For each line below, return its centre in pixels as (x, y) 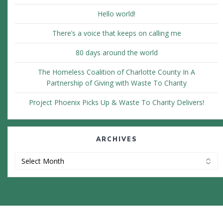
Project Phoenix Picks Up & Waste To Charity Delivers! (116, 103)
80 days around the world (116, 53)
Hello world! (116, 14)
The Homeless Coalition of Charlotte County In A (116, 72)
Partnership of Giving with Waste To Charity (116, 83)
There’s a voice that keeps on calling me (116, 33)
